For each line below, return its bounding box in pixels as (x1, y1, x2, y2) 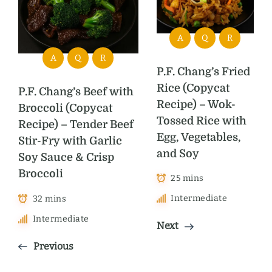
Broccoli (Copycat (18, 102, 112, 115)
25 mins (171, 173, 204, 184)
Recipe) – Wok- (156, 98, 236, 110)
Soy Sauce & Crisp (18, 151, 114, 164)
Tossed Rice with (156, 114, 246, 127)
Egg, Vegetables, (156, 131, 241, 143)
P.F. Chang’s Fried (156, 65, 250, 78)
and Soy (156, 147, 199, 160)
